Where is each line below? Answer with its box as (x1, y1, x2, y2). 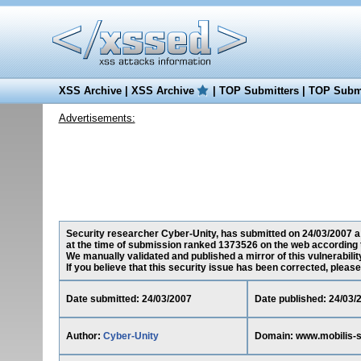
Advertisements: (58, 112, 135, 124)
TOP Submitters (218, 85, 299, 97)
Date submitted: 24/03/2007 (65, 293, 192, 305)
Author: (65, 330, 103, 342)
